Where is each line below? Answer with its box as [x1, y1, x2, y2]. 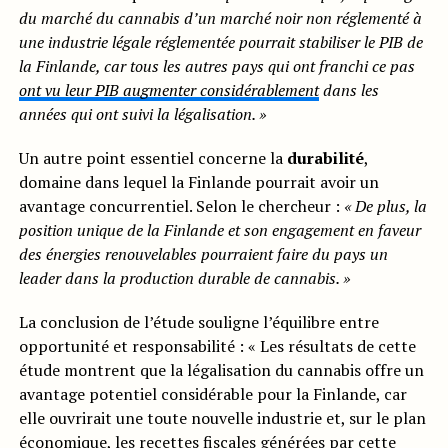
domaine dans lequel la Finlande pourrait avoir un [18, 171, 379, 194]
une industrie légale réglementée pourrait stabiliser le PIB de [18, 31, 423, 54]
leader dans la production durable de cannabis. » [18, 267, 350, 290]
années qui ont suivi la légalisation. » [18, 103, 266, 126]
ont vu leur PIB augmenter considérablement [18, 79, 319, 102]
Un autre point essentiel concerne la [18, 147, 287, 170]
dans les [318, 79, 379, 102]
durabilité [286, 147, 364, 170]
